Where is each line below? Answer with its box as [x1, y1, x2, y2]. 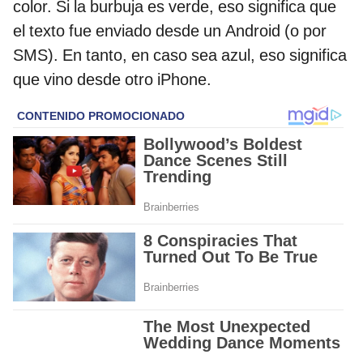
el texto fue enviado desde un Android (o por [13, 20, 327, 41]
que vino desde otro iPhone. [13, 69, 211, 89]
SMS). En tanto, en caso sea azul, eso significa [13, 45, 347, 65]
